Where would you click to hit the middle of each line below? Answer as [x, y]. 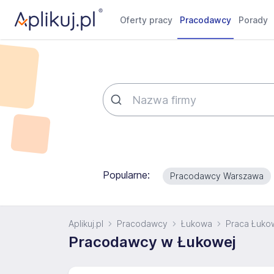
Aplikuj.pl [86, 224]
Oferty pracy [146, 20]
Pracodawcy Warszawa [217, 176]
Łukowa [197, 224]
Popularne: [126, 175]
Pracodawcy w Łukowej [152, 242]
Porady [254, 20]
